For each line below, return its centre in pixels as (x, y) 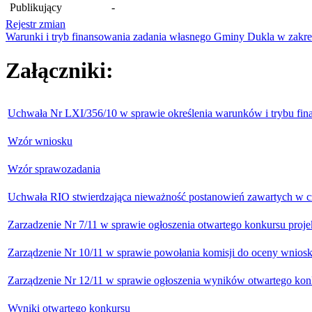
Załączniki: (60, 71)
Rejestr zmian (36, 24)
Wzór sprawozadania (54, 169)
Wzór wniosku (40, 141)
